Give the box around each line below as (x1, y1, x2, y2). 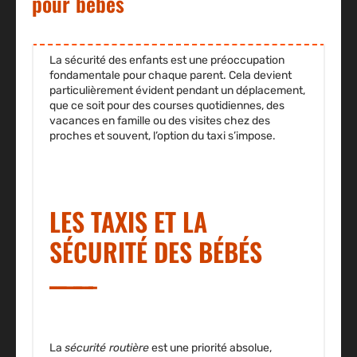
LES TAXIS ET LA (49, 202, 207, 241)
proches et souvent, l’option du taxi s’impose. (49, 129, 276, 143)
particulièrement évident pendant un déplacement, (49, 84, 305, 98)
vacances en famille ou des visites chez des (49, 114, 270, 128)
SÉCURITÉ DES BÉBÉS (49, 233, 262, 271)
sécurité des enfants (65, 53, 171, 68)
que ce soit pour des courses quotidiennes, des (49, 99, 284, 113)
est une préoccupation (171, 53, 284, 68)
